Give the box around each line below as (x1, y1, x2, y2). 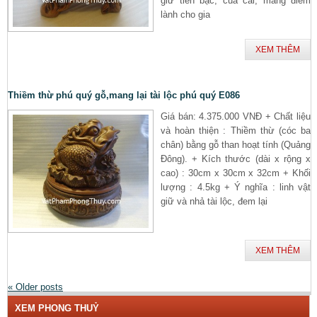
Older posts (13, 281, 63, 292)
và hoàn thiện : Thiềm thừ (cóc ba (161, 125, 311, 136)
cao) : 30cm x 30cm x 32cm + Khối (161, 167, 311, 178)
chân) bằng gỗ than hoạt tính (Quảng (161, 139, 311, 150)
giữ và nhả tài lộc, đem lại (161, 195, 267, 207)
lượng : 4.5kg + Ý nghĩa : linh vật (161, 181, 311, 192)
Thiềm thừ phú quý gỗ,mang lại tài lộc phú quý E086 (8, 89, 240, 100)
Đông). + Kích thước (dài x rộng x (161, 153, 311, 164)
